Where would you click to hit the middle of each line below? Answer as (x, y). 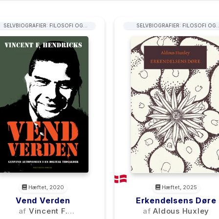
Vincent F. (48, 211)
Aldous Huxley (181, 211)
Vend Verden (43, 200)
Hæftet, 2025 (178, 187)
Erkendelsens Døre (176, 200)
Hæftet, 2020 (45, 187)
